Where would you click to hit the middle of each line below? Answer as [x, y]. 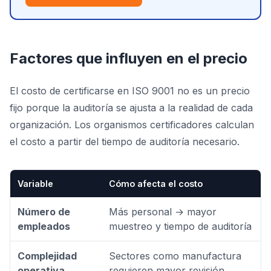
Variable [35, 184]
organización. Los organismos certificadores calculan [132, 125]
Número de [44, 212]
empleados [44, 226]
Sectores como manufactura [175, 256]
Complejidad [47, 256]
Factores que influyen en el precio [129, 58]
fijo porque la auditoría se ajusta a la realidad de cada [131, 108]
